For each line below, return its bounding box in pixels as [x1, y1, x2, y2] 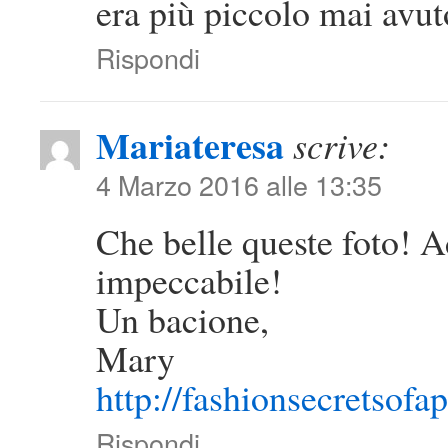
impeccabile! [96, 256, 282, 304]
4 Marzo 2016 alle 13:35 [96, 165, 382, 204]
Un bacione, [96, 295, 269, 343]
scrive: [293, 121, 390, 169]
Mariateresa [96, 119, 284, 171]
